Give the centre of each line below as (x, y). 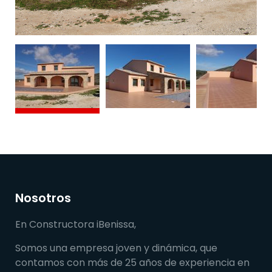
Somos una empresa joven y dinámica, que (116, 248)
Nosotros (43, 198)
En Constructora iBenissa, (76, 225)
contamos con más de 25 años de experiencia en (132, 263)
